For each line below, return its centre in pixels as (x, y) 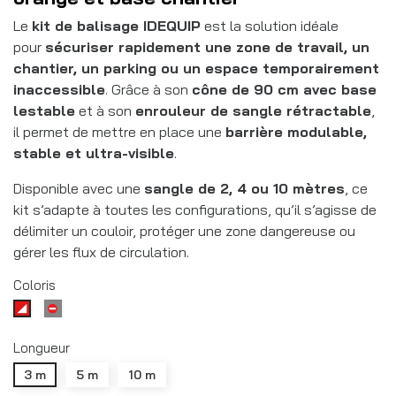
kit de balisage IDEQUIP (116, 26)
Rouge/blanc (65, 310)
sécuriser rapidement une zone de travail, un (207, 47)
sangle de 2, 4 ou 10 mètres (244, 189)
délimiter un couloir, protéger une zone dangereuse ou (184, 231)
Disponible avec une (79, 189)
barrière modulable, (296, 132)
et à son (105, 111)
